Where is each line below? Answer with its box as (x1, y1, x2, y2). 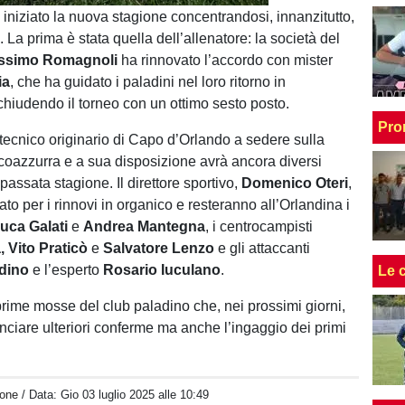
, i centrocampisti (205, 219, 314, 234)
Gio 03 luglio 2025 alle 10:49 (61, 388, 210, 401)
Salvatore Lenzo (103, 240, 219, 256)
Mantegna (137, 219, 206, 234)
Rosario (103, 262, 162, 278)
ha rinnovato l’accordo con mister (121, 52, 334, 68)
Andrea (83, 219, 138, 234)
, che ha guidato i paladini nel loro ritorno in (10, 74, 287, 89)
